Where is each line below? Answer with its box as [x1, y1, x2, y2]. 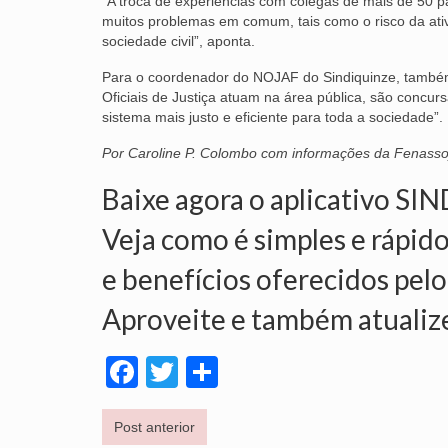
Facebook [138, 353, 280, 390]
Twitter [178, 353, 273, 390]
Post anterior [114, 418, 195, 435]
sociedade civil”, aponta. [102, 32, 255, 49]
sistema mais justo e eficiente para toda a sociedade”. [102, 108, 443, 125]
